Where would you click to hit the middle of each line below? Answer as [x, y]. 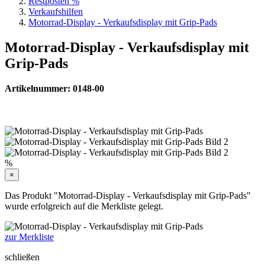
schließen [22, 257]
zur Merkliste [29, 237]
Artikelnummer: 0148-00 [54, 88]
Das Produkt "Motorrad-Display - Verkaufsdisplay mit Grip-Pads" [128, 195]
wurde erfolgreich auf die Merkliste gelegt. [84, 206]
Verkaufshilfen [56, 12]
